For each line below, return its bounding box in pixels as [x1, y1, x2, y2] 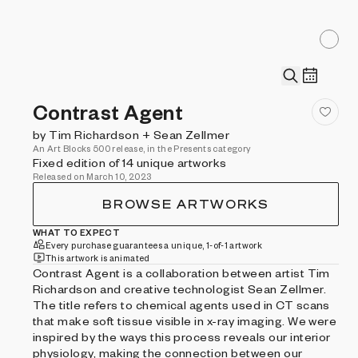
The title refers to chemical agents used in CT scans [33, 297, 330, 312]
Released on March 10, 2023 [33, 171, 152, 181]
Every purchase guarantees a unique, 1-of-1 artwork [46, 239, 262, 250]
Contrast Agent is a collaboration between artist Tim [33, 265, 330, 280]
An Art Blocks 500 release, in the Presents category [33, 143, 252, 153]
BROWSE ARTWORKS [102, 197, 269, 211]
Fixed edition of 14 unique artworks [33, 155, 227, 169]
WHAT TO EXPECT [33, 227, 121, 237]
